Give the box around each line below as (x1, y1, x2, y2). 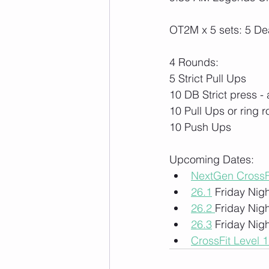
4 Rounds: (169, 55, 219, 69)
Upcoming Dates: (169, 152, 254, 166)
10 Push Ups (169, 119, 231, 134)
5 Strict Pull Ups (169, 71, 246, 85)
